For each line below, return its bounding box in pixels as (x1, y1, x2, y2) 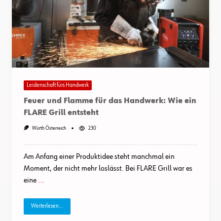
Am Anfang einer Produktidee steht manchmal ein (24, 153, 175, 161)
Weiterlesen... (31, 203, 63, 210)
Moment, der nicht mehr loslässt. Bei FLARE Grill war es (24, 165, 192, 173)
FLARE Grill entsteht (24, 109, 99, 117)
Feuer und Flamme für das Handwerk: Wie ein (24, 97, 196, 106)
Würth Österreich (32, 126, 66, 131)
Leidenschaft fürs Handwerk (27, 82, 89, 88)
